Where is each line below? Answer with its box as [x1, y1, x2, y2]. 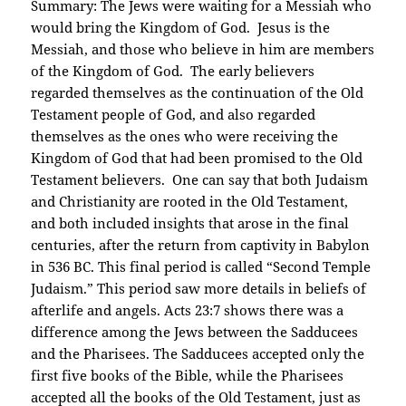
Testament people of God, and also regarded [31, 105, 316, 124]
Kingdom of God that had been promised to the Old [31, 149, 363, 168]
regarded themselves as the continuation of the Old [31, 83, 364, 102]
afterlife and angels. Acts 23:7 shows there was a [31, 301, 344, 320]
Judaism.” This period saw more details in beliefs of [31, 279, 367, 298]
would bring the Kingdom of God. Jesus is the [31, 18, 331, 37]
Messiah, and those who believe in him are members [31, 40, 375, 59]
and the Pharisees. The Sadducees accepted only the [31, 344, 365, 363]
